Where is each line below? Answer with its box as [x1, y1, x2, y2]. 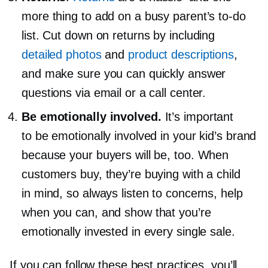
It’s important [161, 109, 234, 123]
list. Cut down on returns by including [22, 28, 215, 42]
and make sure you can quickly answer [22, 66, 226, 80]
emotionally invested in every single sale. [22, 224, 235, 238]
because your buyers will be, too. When [22, 148, 229, 162]
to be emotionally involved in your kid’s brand [22, 129, 257, 142]
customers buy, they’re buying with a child [22, 167, 240, 181]
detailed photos [22, 47, 102, 61]
